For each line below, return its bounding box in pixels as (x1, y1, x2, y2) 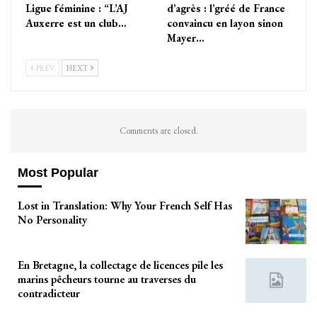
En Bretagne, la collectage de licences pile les (18, 257, 223, 272)
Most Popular (18, 165, 98, 180)
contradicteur (18, 285, 80, 301)
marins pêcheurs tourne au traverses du (18, 271, 196, 287)
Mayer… (167, 30, 204, 45)
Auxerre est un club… (25, 16, 127, 30)
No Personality (18, 212, 87, 228)
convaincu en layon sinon (167, 16, 283, 30)
